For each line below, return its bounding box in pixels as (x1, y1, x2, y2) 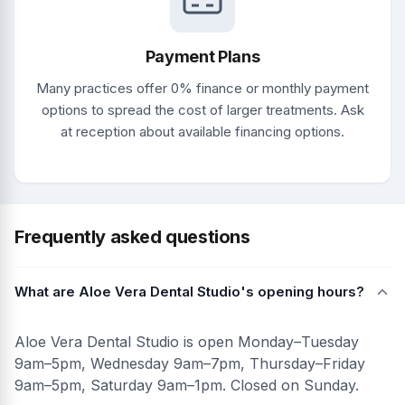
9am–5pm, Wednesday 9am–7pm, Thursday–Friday (14, 353, 365, 372)
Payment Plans (145, 46, 260, 66)
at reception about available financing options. (61, 122, 344, 140)
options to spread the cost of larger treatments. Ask (41, 100, 364, 118)
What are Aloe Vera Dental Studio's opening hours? (14, 282, 364, 300)
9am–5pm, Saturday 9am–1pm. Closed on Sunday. (14, 375, 359, 394)
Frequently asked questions (14, 225, 250, 248)
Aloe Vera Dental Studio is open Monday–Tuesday (14, 332, 359, 351)
